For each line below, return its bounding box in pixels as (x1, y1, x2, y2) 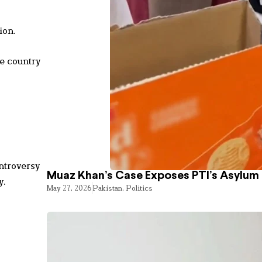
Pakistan (92, 183, 123, 193)
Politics (126, 183, 153, 193)
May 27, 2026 (47, 183, 92, 193)
